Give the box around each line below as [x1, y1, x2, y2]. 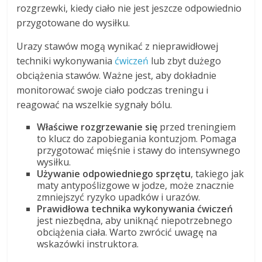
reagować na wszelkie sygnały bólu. [16, 98, 173, 111]
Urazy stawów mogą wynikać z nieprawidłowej [16, 39, 219, 53]
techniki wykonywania [16, 54, 115, 67]
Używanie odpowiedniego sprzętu [37, 167, 191, 180]
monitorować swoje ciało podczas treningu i [16, 83, 209, 96]
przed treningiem [157, 120, 236, 133]
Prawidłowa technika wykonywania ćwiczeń [37, 202, 233, 215]
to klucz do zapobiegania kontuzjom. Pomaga [37, 132, 237, 145]
